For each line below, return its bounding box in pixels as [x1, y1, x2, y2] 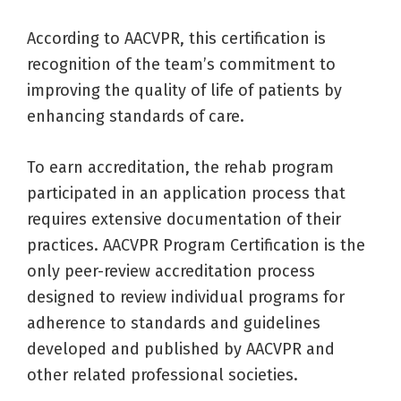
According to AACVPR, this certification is [27, 29, 326, 49]
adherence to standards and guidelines [27, 313, 320, 334]
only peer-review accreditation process [27, 261, 315, 282]
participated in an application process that [27, 183, 346, 204]
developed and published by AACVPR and [27, 339, 335, 360]
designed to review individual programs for [27, 287, 345, 308]
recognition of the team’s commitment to [27, 55, 336, 75]
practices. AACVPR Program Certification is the [27, 235, 365, 256]
